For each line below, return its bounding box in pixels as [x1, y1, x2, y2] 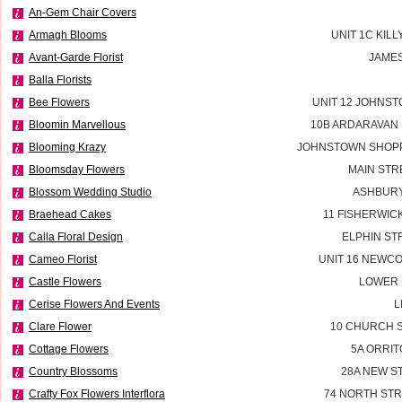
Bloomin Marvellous [29, 118, 126, 131]
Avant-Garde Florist [29, 50, 123, 64]
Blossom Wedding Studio [29, 185, 152, 198]
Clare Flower [29, 319, 92, 333]
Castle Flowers [29, 275, 101, 288]
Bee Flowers [29, 95, 90, 109]
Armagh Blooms [29, 28, 107, 41]
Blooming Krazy [29, 140, 106, 153]
